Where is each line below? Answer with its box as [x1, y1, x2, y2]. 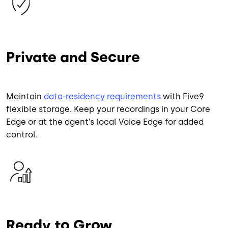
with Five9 [161, 91, 204, 101]
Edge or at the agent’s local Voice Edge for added [6, 117, 204, 127]
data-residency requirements [44, 91, 161, 101]
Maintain [6, 91, 44, 101]
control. [6, 129, 38, 139]
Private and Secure [6, 48, 140, 66]
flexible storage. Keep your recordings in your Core [6, 104, 210, 114]
